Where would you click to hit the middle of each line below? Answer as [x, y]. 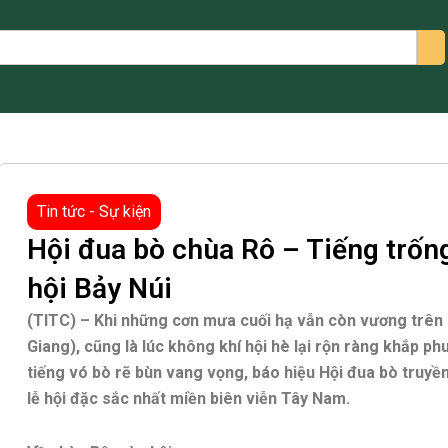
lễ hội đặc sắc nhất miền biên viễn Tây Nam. [188, 398]
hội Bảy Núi [99, 288]
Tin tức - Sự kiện [94, 211]
